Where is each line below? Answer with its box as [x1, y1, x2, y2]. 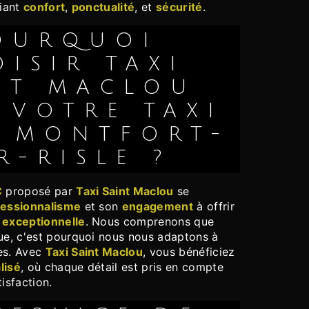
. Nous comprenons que [85, 215, 215, 229]
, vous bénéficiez [143, 245, 235, 259]
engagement [121, 199, 193, 214]
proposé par [2, 184, 77, 199]
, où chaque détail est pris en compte [21, 260, 223, 275]
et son [81, 199, 122, 214]
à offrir [192, 199, 235, 214]
